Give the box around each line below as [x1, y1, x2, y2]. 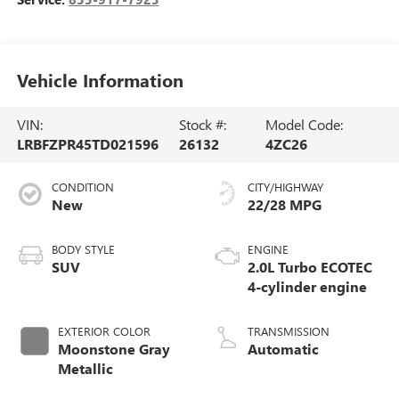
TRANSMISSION [248, 323, 330, 339]
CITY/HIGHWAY [248, 179, 323, 195]
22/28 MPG [248, 195, 322, 215]
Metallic [57, 359, 113, 379]
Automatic [248, 339, 319, 359]
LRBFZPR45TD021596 [16, 134, 159, 154]
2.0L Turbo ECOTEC [248, 257, 372, 277]
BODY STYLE [51, 241, 115, 257]
